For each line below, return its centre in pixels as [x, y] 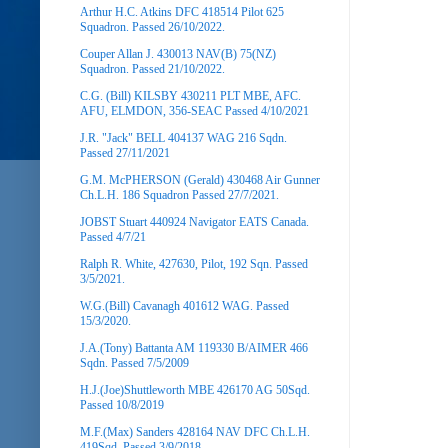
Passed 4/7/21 [113, 236]
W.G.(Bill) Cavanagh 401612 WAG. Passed [184, 305]
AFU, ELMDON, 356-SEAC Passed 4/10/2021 [194, 110]
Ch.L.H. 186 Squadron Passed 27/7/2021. [179, 194]
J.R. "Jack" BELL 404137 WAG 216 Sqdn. [183, 137]
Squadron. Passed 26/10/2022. [152, 26]
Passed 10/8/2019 [122, 404]
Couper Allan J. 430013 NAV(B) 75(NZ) [178, 53]
